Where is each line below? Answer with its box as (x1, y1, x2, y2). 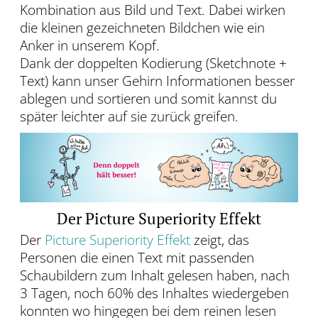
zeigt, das (190, 231, 249, 250)
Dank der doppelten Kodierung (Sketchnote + (20, 54, 287, 73)
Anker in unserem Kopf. (20, 36, 160, 55)
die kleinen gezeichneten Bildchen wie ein (20, 18, 265, 38)
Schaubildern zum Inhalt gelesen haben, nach (20, 266, 290, 285)
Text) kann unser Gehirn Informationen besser (20, 72, 295, 91)
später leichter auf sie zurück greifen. (20, 107, 238, 126)
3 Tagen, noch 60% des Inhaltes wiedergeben (20, 284, 289, 303)
